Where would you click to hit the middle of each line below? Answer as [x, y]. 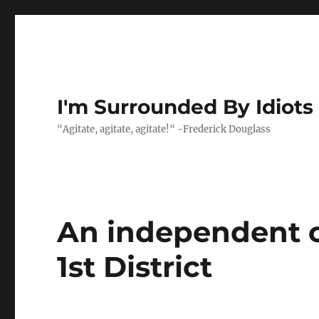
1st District [135, 267]
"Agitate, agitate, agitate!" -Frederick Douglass [164, 129]
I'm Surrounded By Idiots [185, 107]
